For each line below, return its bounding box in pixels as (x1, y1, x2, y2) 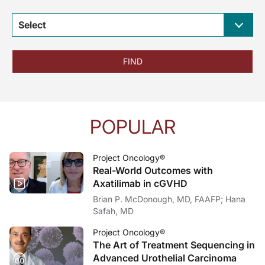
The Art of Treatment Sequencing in (93, 238, 255, 251)
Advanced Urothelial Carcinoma (93, 251, 237, 264)
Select (18, 18, 46, 31)
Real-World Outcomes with (93, 164, 214, 176)
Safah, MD (93, 205, 134, 216)
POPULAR (89, 115, 176, 138)
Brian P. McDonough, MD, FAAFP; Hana (93, 193, 225, 204)
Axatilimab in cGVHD (93, 177, 188, 189)
